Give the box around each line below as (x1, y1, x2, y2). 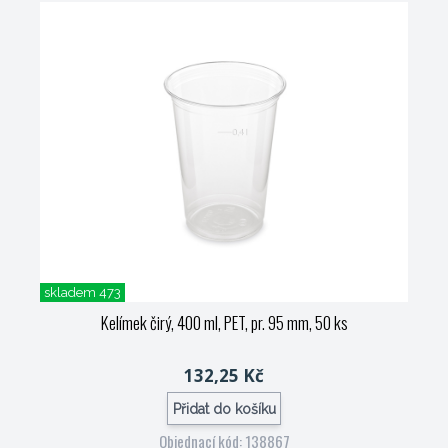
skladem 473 (44, 285, 121, 300)
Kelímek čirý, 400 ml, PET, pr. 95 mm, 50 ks (100, 310, 348, 335)
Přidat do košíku (172, 400, 276, 417)
